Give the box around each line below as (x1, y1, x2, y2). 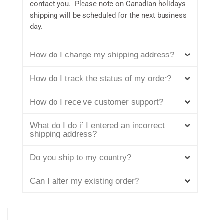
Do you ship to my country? (30, 153, 131, 163)
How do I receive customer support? (30, 97, 163, 107)
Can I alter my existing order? (30, 176, 139, 186)
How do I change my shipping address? (30, 50, 174, 60)
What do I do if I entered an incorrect (30, 121, 165, 131)
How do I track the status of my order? (30, 74, 171, 83)
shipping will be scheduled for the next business (30, 11, 187, 20)
